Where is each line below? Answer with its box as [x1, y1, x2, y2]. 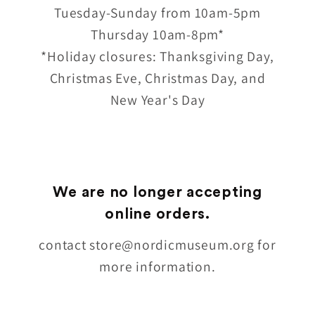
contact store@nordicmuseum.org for [39, 235, 276, 254]
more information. [99, 257, 216, 276]
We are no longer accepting [53, 184, 262, 200]
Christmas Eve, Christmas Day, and [49, 68, 266, 87]
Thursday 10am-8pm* [90, 25, 225, 44]
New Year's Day [110, 90, 205, 109]
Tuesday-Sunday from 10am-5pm [54, 3, 261, 22]
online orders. [105, 206, 210, 221]
